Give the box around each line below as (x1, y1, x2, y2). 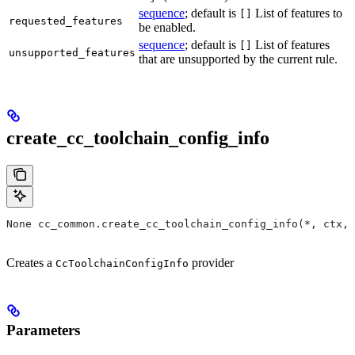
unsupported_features (9, 46, 136, 59)
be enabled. (139, 20, 196, 34)
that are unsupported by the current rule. (139, 52, 338, 66)
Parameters (6, 321, 80, 338)
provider (189, 255, 234, 269)
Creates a (6, 255, 55, 269)
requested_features (9, 14, 123, 27)
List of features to (252, 6, 342, 20)
